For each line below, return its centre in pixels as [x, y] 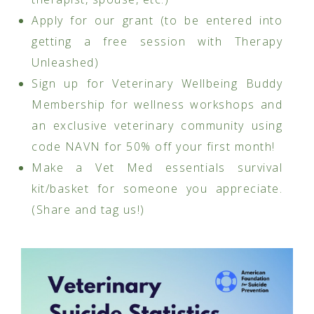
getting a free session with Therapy [157, 42]
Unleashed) [65, 63]
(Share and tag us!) [88, 210]
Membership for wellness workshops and [157, 105]
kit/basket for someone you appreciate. [157, 189]
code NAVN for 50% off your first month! [153, 147]
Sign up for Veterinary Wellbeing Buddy [157, 84]
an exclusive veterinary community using [157, 126]
